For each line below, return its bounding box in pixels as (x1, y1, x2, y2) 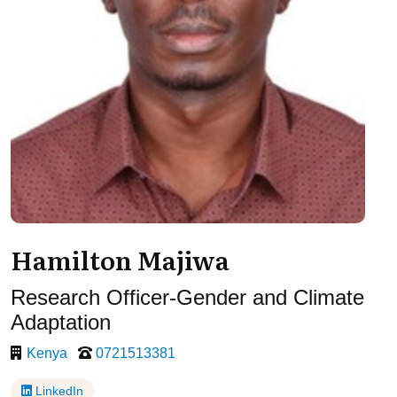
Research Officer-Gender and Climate (11, 285, 364, 309)
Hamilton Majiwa (11, 240, 230, 278)
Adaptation (11, 310, 111, 334)
